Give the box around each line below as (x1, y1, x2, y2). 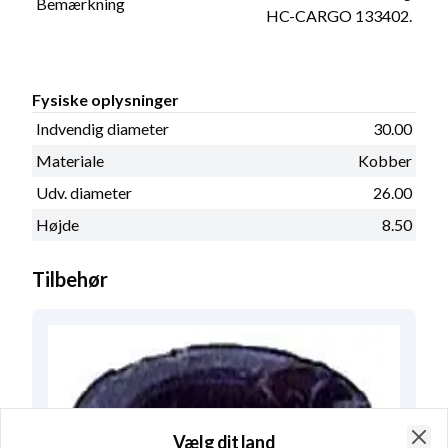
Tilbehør (32, 266, 108, 291)
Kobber (358, 150, 412, 170)
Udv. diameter (36, 182, 132, 202)
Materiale (36, 150, 104, 170)
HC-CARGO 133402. (266, 5, 412, 25)
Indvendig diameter (36, 118, 169, 138)
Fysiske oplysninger (32, 89, 179, 109)
